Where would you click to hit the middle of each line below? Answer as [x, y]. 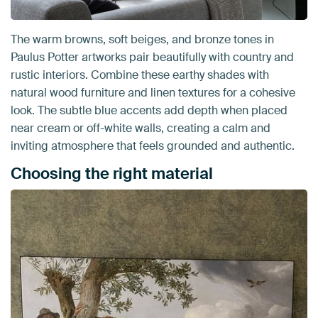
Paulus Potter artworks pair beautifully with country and [152, 57]
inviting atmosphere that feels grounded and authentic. [153, 146]
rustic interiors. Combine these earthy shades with [140, 75]
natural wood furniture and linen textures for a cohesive [153, 93]
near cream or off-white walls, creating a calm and [141, 128]
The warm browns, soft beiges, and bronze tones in [142, 40]
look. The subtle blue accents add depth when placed [149, 111]
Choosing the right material [112, 174]
